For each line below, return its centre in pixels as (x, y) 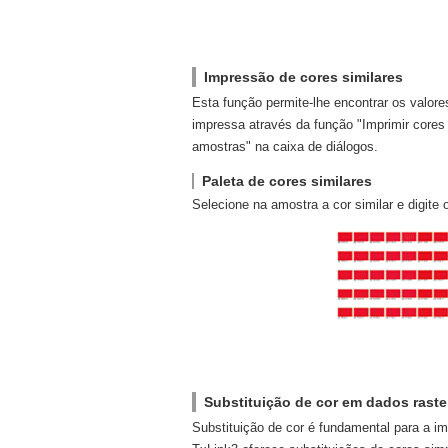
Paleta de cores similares (287, 181)
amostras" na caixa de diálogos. (285, 146)
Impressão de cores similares (303, 77)
